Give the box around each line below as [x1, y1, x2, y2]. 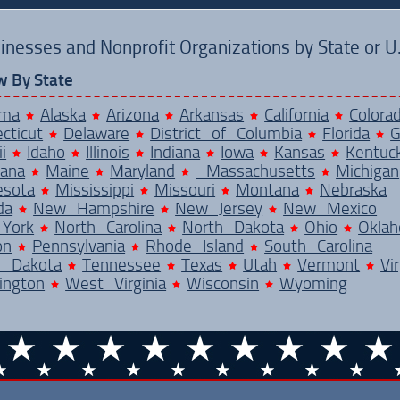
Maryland [110, 160, 176, 181]
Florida [322, 122, 371, 144]
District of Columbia [150, 122, 303, 144]
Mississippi [55, 179, 135, 200]
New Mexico [283, 197, 378, 219]
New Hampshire [33, 197, 155, 219]
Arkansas [179, 104, 245, 125]
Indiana [150, 141, 201, 162]
